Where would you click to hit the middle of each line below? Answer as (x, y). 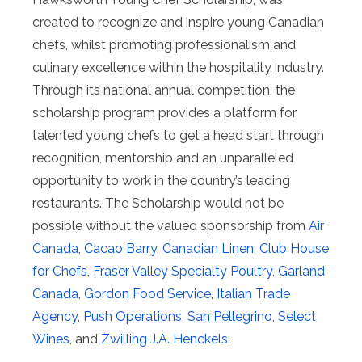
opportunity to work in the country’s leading (161, 180)
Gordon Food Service (147, 293)
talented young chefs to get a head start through (178, 135)
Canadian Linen (208, 248)
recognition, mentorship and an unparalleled (163, 158)
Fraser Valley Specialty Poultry (183, 271)
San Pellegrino (230, 316)
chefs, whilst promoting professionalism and (164, 44)
